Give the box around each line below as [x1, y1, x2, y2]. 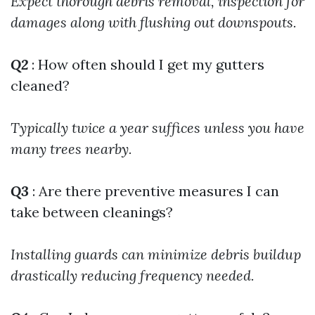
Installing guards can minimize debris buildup [11, 245, 301, 263]
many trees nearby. [11, 140, 132, 157]
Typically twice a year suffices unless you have [11, 119, 304, 136]
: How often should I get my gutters [28, 56, 264, 73]
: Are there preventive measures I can [29, 182, 279, 200]
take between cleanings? [11, 203, 173, 221]
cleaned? [11, 77, 70, 94]
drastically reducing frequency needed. [11, 266, 255, 284]
